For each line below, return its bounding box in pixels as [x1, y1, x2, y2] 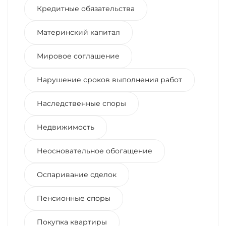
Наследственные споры [37, 99, 126, 108]
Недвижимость [37, 123, 94, 132]
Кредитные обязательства [37, 4, 135, 13]
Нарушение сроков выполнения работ [37, 75, 182, 84]
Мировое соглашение [37, 51, 120, 61]
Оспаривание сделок [37, 170, 117, 179]
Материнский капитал [37, 28, 120, 37]
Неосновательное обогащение [37, 146, 152, 155]
